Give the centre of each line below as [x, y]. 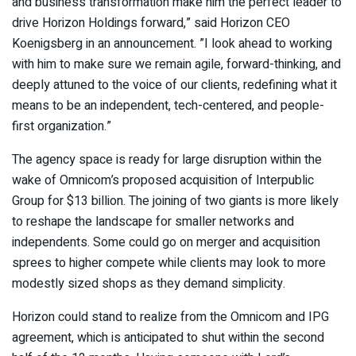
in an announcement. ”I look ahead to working [207, 44]
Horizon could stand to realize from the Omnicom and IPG [170, 317]
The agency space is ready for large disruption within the [167, 160]
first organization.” [62, 127]
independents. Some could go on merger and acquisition [166, 243]
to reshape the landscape [82, 222]
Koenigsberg [47, 44]
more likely [308, 201]
